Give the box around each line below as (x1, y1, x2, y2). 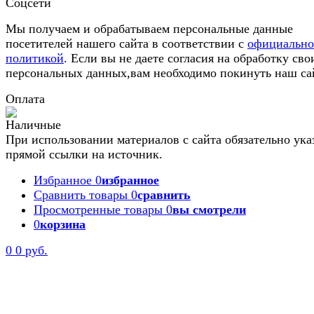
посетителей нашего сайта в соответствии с (6, 36, 247, 50)
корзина (40, 217, 86, 231)
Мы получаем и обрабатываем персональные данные (6, 21, 293, 36)
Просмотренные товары (34, 202, 163, 217)
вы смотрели (172, 202, 246, 217)
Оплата (6, 91, 45, 106)
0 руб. (15, 243, 48, 257)
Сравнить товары (34, 187, 128, 202)
